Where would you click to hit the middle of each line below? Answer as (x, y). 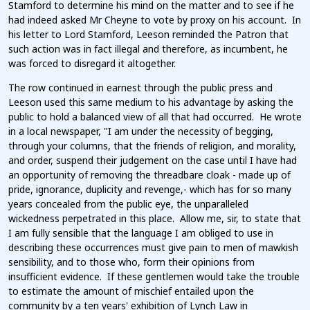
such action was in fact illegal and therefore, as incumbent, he (148, 49)
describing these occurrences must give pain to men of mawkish (153, 248)
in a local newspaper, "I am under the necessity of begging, (141, 131)
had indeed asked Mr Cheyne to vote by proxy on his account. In (155, 20)
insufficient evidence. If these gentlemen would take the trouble (154, 277)
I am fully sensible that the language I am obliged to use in (141, 233)
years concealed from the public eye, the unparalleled (128, 204)
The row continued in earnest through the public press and (140, 88)
